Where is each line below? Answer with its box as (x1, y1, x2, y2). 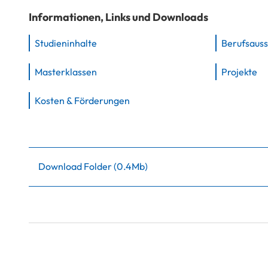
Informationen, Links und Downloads (29, 10, 208, 24)
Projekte (221, 65, 257, 78)
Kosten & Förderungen (35, 94, 130, 106)
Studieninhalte (35, 36, 97, 49)
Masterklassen (35, 65, 97, 78)
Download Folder (38, 160, 114, 172)
